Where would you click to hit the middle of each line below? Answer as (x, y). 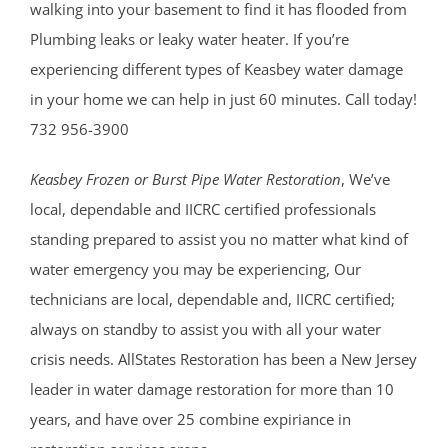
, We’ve (365, 179)
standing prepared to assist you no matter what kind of (219, 239)
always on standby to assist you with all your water (205, 329)
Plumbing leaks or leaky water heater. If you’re (189, 39)
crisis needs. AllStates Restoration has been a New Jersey (223, 359)
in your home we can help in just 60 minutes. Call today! (223, 99)
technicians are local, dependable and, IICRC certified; (212, 299)
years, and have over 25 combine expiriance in (190, 419)
